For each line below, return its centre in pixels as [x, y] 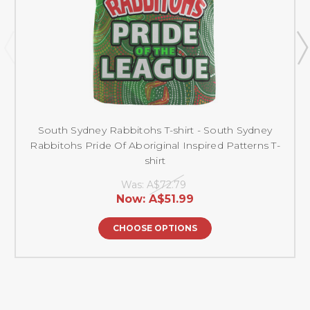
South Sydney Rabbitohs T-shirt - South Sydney [155, 130]
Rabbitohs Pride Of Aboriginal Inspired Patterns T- [155, 146]
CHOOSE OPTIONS [155, 228]
